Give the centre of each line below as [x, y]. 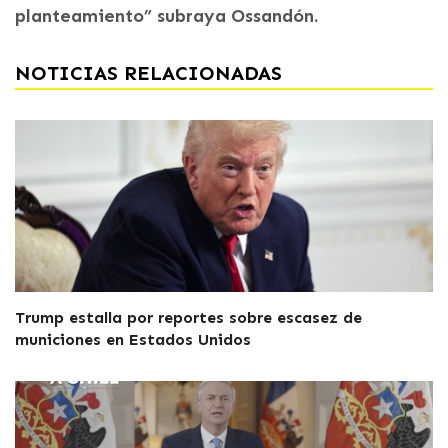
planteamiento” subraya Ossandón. [166, 16]
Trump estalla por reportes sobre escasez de [188, 317]
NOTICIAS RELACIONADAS [148, 73]
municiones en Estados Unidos [133, 339]
